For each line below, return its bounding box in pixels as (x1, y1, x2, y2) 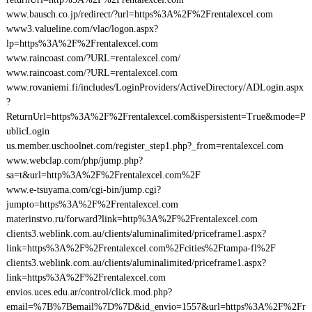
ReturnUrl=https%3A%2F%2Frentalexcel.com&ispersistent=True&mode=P (6, 111, 306, 122)
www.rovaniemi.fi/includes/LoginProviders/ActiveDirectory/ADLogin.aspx (6, 82, 304, 93)
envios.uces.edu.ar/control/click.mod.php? (6, 287, 172, 297)
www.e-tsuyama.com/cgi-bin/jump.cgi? (6, 185, 161, 195)
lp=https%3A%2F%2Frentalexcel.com (6, 38, 158, 49)
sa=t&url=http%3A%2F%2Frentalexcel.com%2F (6, 170, 201, 180)
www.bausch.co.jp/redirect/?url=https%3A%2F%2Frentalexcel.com (6, 9, 273, 19)
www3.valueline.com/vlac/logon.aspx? (6, 24, 158, 34)
